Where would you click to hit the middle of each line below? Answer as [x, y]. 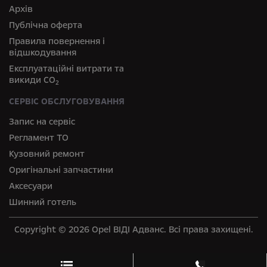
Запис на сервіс [42, 122]
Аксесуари [31, 186]
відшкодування [43, 53]
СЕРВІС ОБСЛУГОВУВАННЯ [67, 102]
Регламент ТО [39, 138]
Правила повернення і [57, 41]
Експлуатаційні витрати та [66, 69]
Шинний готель [43, 202]
